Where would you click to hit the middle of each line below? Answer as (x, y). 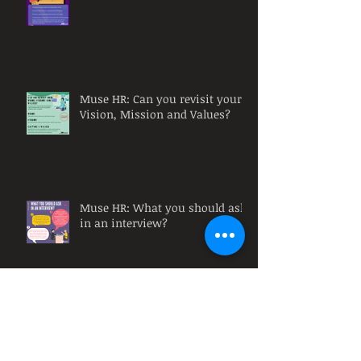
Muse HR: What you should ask (163, 207)
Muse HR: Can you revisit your (161, 99)
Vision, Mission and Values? (155, 114)
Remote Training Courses (147, 316)
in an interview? (124, 223)
